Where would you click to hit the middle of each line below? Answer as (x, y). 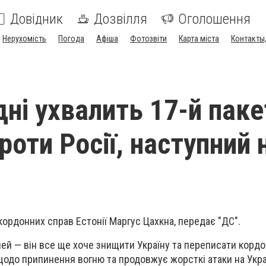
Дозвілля (121, 19)
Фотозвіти (148, 39)
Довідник (37, 19)
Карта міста (199, 39)
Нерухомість (24, 39)
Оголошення (214, 19)
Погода (71, 39)
